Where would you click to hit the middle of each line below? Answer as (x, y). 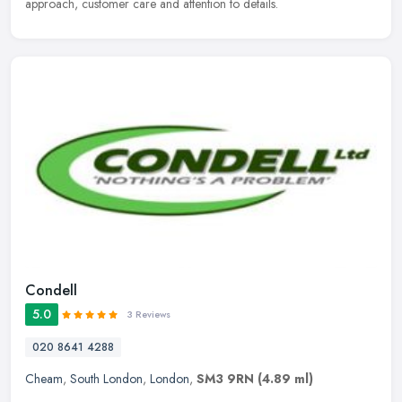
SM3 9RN (225, 379)
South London (106, 379)
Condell (51, 291)
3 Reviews (149, 315)
